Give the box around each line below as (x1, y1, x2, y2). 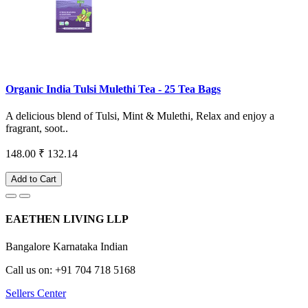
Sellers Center (5, 287, 66, 299)
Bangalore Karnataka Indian (5, 240, 128, 252)
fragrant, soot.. (5, 122, 68, 135)
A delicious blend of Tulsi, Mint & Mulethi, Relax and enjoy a (5, 110, 274, 122)
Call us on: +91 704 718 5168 (5, 263, 135, 276)
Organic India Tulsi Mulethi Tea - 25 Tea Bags (5, 82, 221, 95)
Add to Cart (11, 174, 56, 185)
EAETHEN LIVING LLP (5, 213, 129, 225)
